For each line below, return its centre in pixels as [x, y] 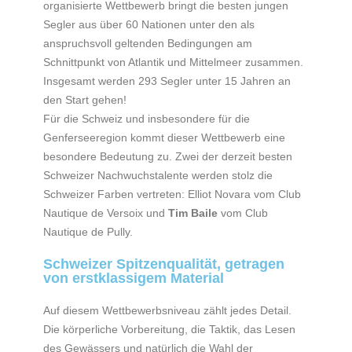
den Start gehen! [85, 99]
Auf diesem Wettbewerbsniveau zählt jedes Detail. [167, 310]
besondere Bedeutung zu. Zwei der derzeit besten [168, 156]
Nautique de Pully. [88, 231]
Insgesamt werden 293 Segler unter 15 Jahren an [167, 81]
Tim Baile [193, 213]
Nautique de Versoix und [106, 213]
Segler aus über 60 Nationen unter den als [149, 24]
